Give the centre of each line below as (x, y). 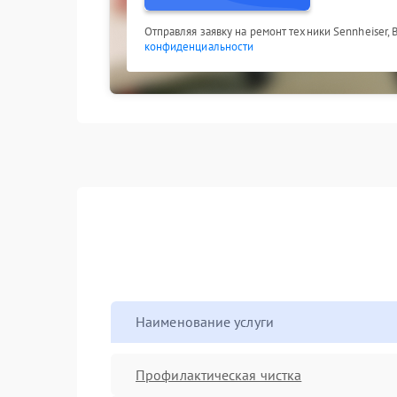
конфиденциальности (199, 47)
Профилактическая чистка (219, 374)
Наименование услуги (205, 322)
